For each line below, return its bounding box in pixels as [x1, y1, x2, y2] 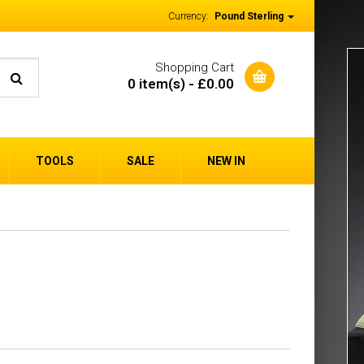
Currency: [168, 11, 211, 22]
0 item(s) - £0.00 [128, 76, 235, 92]
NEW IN [207, 154, 245, 167]
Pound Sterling [214, 11, 286, 22]
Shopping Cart [155, 60, 235, 75]
